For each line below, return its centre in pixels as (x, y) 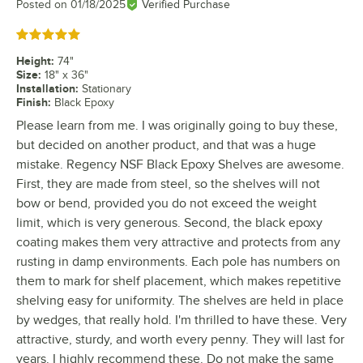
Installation (46, 88)
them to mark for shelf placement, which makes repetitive (179, 281)
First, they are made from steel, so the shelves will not (168, 184)
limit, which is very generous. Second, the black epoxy (169, 222)
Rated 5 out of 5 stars (70, 35)
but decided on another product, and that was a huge (166, 145)
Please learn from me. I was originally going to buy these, (177, 125)
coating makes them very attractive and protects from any (178, 242)
